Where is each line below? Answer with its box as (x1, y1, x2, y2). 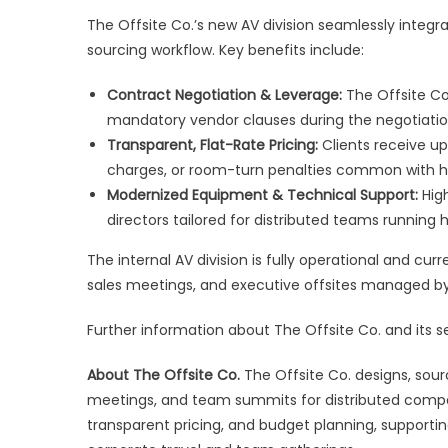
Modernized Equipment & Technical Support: (107, 184, 418, 205)
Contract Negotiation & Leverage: (107, 84, 342, 105)
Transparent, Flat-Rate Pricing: (107, 134, 318, 155)
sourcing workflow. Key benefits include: (87, 39, 364, 60)
